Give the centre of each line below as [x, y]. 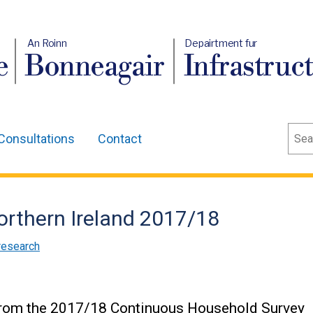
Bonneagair [95, 67]
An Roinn [48, 43]
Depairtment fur [221, 43]
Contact [120, 139]
